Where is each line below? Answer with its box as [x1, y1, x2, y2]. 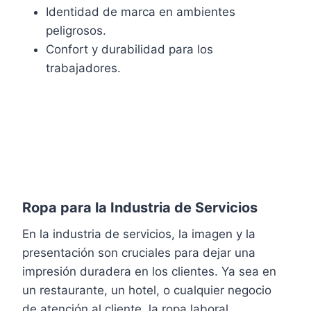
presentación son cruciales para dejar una [22, 245, 255, 260]
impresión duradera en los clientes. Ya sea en [22, 264, 276, 278]
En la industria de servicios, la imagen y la [22, 226, 255, 241]
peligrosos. [46, 23, 106, 37]
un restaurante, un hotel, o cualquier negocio [22, 283, 271, 297]
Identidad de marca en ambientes [46, 4, 235, 19]
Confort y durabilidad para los [46, 42, 213, 56]
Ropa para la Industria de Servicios [22, 199, 258, 216]
